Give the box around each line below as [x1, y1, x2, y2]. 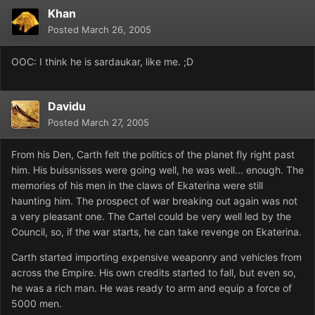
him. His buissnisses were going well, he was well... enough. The [11, 164, 304, 176]
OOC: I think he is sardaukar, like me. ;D [11, 56, 193, 68]
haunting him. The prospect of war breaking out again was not [11, 195, 297, 207]
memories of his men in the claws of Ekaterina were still [11, 179, 263, 192]
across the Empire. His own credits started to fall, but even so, [11, 266, 296, 279]
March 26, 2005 [82, 24, 151, 36]
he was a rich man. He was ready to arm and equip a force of [11, 282, 292, 295]
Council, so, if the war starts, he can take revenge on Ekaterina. [11, 226, 302, 238]
